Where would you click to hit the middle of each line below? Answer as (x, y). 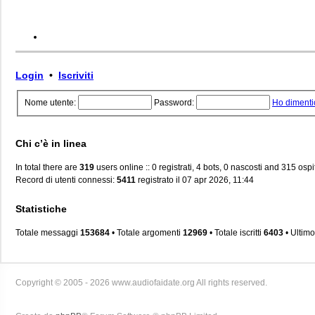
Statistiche (41, 208)
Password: (174, 103)
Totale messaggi (48, 232)
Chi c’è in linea (51, 143)
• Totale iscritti (236, 232)
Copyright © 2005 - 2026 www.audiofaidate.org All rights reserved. (141, 282)
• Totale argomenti (146, 232)
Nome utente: (50, 103)
